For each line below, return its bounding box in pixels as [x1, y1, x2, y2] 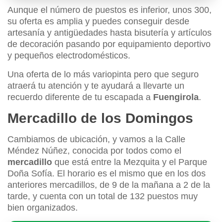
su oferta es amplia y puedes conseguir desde [7, 16, 189, 27]
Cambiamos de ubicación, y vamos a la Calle [7, 134, 185, 145]
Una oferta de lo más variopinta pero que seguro [7, 69, 199, 80]
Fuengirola [153, 92, 199, 103]
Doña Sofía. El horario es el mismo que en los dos [7, 168, 206, 179]
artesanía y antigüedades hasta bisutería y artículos [7, 28, 212, 38]
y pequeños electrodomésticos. [7, 51, 130, 61]
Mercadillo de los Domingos [7, 111, 193, 126]
